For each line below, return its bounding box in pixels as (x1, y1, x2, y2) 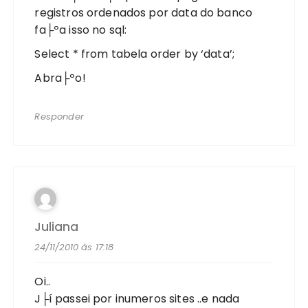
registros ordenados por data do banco (34, 4, 253, 21)
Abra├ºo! (34, 69, 86, 86)
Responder (34, 109, 84, 123)
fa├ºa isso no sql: (34, 21, 127, 38)
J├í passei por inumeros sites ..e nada (34, 290, 240, 307)
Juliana (34, 218, 79, 235)
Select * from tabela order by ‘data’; (34, 45, 235, 62)
